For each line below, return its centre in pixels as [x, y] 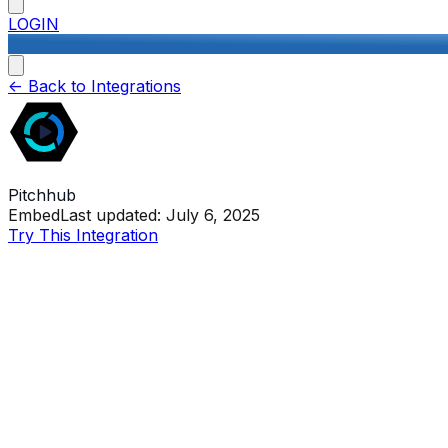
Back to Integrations [102, 86]
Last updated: [113, 215]
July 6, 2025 [213, 215]
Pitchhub [42, 195]
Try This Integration [83, 235]
